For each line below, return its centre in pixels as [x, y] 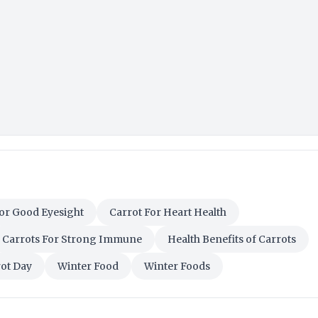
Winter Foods [177, 267]
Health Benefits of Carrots [232, 240]
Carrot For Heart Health [168, 213]
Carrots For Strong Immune [72, 240]
